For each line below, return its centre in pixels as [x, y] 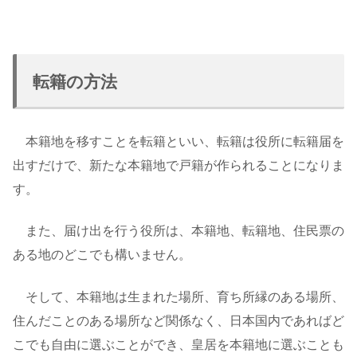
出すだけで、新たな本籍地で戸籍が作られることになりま [178, 166]
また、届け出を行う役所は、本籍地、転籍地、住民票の [178, 231]
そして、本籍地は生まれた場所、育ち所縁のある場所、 [178, 296]
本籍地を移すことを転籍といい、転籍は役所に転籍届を [178, 142]
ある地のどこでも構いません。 [102, 255]
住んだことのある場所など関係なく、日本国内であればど [178, 320]
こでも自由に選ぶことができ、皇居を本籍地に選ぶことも [178, 344]
